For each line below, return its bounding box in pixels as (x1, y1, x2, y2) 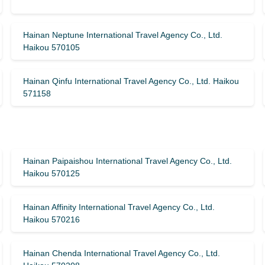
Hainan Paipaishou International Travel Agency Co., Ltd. (22, 156, 232, 166)
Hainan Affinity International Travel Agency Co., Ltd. (22, 202, 215, 212)
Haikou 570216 (22, 215, 80, 224)
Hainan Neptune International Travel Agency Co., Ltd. (22, 30, 222, 40)
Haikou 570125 (22, 169, 80, 178)
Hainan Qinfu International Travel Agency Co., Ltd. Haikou (22, 76, 239, 86)
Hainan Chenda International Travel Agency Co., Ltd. (22, 248, 220, 258)
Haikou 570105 (22, 43, 80, 52)
